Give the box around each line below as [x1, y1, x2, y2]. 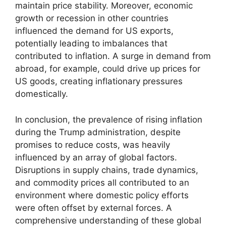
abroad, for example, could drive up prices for [15, 64, 200, 74]
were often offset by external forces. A [15, 202, 172, 213]
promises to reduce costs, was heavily [15, 139, 170, 150]
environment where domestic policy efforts [15, 190, 189, 200]
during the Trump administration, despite [15, 127, 181, 137]
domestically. [15, 89, 68, 99]
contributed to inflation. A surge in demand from [15, 51, 211, 62]
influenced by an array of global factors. [15, 152, 177, 162]
